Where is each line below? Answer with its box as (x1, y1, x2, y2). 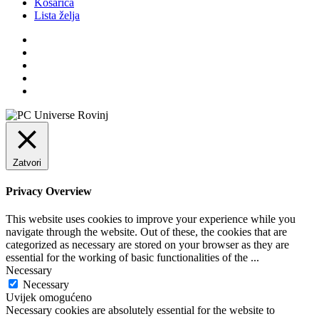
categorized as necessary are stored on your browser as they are (6, 239, 289, 251)
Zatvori (13, 157, 41, 168)
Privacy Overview (6, 185, 92, 198)
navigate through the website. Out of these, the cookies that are (6, 226, 287, 239)
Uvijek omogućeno (6, 291, 92, 304)
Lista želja (34, 9, 80, 21)
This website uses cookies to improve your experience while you (6, 213, 296, 226)
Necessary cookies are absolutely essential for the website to (6, 304, 275, 317)
